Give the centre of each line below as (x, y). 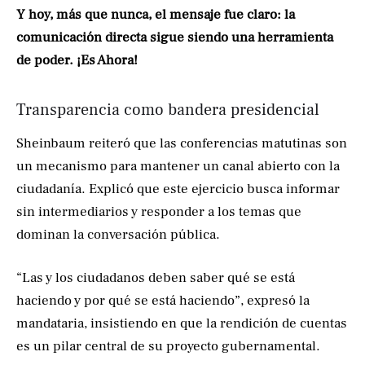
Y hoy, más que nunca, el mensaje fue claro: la (156, 15)
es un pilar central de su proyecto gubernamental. (168, 347)
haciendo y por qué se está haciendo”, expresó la (163, 301)
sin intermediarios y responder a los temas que (159, 211)
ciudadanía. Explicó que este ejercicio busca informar (178, 189)
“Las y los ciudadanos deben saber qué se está (156, 278)
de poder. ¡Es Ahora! (77, 61)
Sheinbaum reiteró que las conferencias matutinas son (182, 143)
